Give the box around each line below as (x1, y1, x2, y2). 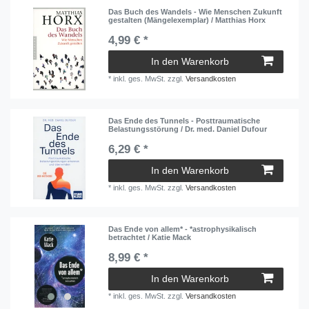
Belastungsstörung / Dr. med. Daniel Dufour (108, 124, 268, 133)
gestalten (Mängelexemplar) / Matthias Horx (108, 16, 266, 25)
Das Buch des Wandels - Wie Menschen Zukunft (108, 8, 283, 17)
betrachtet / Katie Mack (108, 233, 192, 242)
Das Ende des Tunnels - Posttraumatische (108, 116, 261, 125)
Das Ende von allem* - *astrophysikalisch (108, 225, 257, 234)
